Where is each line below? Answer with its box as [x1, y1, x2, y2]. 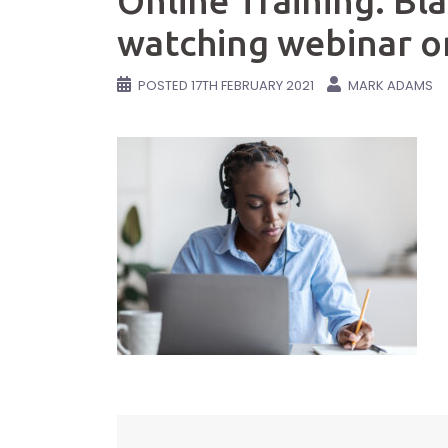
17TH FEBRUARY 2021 [191, 76, 314, 95]
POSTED [138, 76, 191, 95]
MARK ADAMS [348, 76, 433, 95]
